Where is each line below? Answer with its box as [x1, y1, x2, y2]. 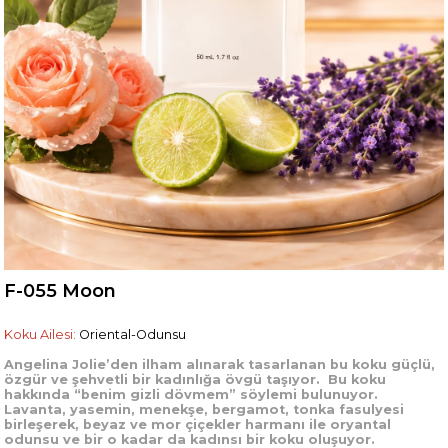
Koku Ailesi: [4, 327, 77, 343]
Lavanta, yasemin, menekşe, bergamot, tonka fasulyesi [4, 402, 405, 418]
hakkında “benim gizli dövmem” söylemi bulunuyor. [4, 387, 379, 403]
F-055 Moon [4, 280, 117, 303]
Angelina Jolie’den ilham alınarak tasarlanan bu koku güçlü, [4, 357, 436, 373]
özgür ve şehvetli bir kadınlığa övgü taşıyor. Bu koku [4, 372, 387, 388]
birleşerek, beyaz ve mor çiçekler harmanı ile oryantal [4, 417, 392, 433]
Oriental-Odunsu [76, 327, 187, 343]
